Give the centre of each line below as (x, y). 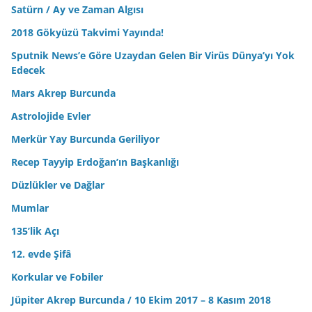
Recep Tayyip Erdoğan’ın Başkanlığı (95, 162)
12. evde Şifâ (41, 253)
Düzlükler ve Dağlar (58, 185)
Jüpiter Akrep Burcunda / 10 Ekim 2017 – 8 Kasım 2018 (141, 299)
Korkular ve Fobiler (57, 276)
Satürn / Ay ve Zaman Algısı (77, 9)
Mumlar (30, 208)
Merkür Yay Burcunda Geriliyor (85, 139)
